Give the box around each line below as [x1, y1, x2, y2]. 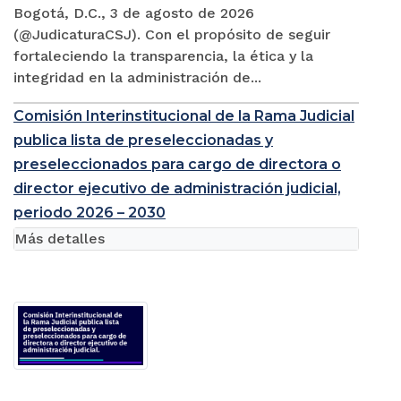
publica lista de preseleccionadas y [13, 132, 273, 149]
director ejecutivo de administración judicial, [13, 180, 341, 198]
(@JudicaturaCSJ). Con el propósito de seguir [13, 26, 330, 44]
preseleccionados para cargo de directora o [13, 156, 341, 174]
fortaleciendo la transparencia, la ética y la [13, 47, 313, 65]
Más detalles [14, 230, 105, 248]
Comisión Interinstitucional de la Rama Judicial [13, 107, 354, 125]
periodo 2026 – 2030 [13, 204, 166, 222]
